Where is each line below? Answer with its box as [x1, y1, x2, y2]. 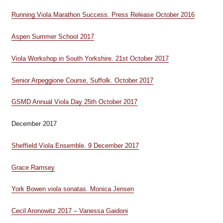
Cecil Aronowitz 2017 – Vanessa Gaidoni [11, 207, 128, 215]
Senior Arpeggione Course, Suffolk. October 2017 [11, 76, 153, 84]
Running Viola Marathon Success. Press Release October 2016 [11, 11, 195, 19]
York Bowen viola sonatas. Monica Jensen [11, 185, 134, 193]
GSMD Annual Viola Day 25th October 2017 [11, 98, 137, 106]
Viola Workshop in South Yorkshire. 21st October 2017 [11, 54, 169, 62]
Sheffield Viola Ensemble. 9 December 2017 [11, 141, 139, 149]
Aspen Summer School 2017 [11, 33, 94, 40]
